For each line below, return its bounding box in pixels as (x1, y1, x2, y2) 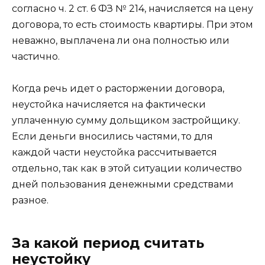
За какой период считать (12, 235, 204, 252)
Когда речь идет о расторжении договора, (12, 83, 224, 95)
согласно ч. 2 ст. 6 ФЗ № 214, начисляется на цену (12, 3, 253, 15)
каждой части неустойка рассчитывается (12, 147, 217, 159)
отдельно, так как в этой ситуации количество (12, 163, 242, 174)
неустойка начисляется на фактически (12, 99, 206, 111)
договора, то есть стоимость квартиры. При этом (12, 19, 253, 31)
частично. (12, 51, 60, 63)
